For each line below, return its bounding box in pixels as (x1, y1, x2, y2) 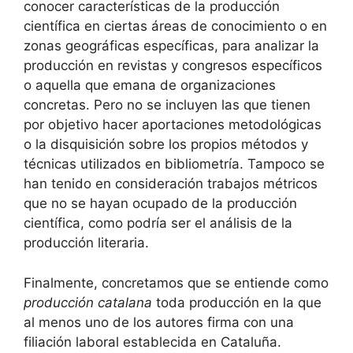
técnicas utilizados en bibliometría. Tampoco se (24, 156, 325, 173)
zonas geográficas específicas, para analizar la (24, 38, 319, 54)
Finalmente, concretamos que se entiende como (24, 274, 329, 291)
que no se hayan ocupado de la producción (24, 195, 297, 212)
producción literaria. (24, 235, 149, 251)
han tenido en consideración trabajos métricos (24, 176, 318, 192)
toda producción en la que (152, 294, 321, 310)
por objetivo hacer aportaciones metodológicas (24, 117, 321, 133)
